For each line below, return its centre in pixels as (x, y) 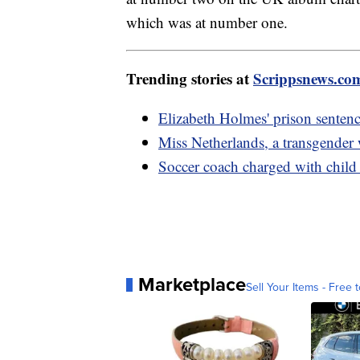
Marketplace (192, 284)
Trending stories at (190, 79)
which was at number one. (209, 22)
